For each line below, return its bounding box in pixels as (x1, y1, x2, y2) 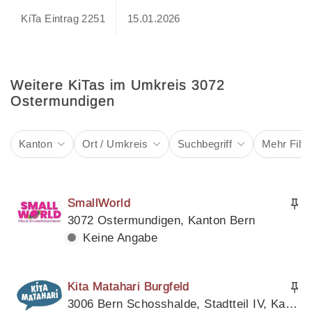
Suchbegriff (177, 137, 233, 150)
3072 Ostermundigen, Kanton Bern (68, 213, 256, 227)
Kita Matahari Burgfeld (68, 279, 189, 293)
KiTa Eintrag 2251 (21, 12, 106, 24)
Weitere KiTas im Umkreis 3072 (10, 77, 225, 93)
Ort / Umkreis (81, 137, 148, 150)
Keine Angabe (79, 231, 158, 244)
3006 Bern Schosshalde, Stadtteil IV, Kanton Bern (285, 297, 297, 311)
